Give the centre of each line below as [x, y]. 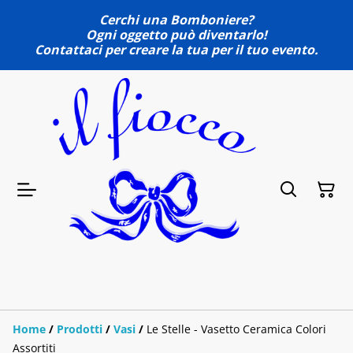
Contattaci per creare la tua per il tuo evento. [176, 50]
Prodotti [80, 329]
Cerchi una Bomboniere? [176, 20]
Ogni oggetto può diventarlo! [176, 35]
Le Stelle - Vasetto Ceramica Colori [236, 329]
